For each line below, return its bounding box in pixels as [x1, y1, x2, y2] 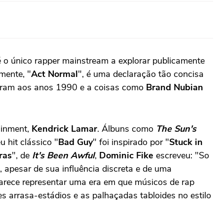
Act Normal [31, 68, 78, 80]
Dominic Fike [99, 149, 153, 161]
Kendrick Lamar [32, 122, 97, 135]
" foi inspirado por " [93, 136, 169, 148]
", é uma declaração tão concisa [78, 68, 204, 80]
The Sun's [156, 122, 196, 135]
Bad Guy [58, 136, 93, 148]
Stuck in [169, 136, 203, 148]
